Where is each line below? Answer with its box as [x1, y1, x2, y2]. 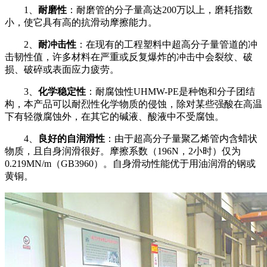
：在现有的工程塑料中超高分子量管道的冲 [76, 39, 257, 50]
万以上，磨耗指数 [176, 5, 253, 15]
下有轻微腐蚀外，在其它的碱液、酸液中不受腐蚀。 [5, 111, 224, 122]
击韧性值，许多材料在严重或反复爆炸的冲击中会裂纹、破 [5, 52, 253, 63]
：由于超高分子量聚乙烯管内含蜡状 [105, 133, 257, 144]
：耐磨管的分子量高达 [67, 5, 162, 15]
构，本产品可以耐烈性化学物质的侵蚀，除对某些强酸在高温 [5, 99, 262, 110]
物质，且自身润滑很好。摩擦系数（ [5, 146, 157, 157]
